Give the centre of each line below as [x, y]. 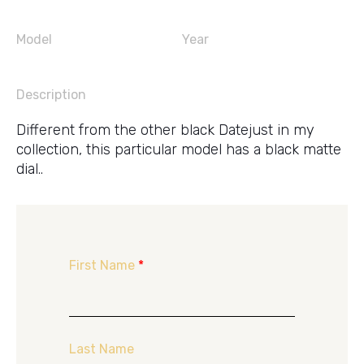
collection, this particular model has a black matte [179, 149]
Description [51, 95]
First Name [104, 265]
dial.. [30, 169]
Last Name [102, 349]
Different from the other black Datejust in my [165, 130]
